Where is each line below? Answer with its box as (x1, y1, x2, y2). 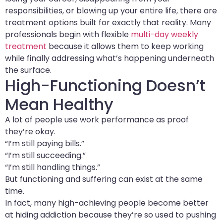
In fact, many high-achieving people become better (5, 197, 209, 209)
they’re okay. (5, 125, 55, 137)
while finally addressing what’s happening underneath (5, 52, 214, 64)
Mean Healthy (5, 93, 113, 115)
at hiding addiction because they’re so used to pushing (5, 209, 216, 221)
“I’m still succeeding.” (5, 149, 86, 161)
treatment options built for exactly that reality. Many (5, 16, 211, 28)
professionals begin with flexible (5, 28, 131, 40)
